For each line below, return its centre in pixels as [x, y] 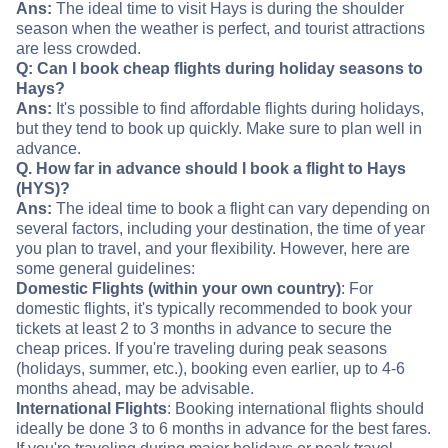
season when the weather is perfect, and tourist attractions [220, 29]
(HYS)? [43, 189]
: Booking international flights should [295, 409]
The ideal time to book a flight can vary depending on [241, 209]
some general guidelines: [105, 269]
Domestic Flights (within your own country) [178, 289]
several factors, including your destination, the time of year [220, 229]
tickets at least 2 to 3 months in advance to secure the [204, 329]
